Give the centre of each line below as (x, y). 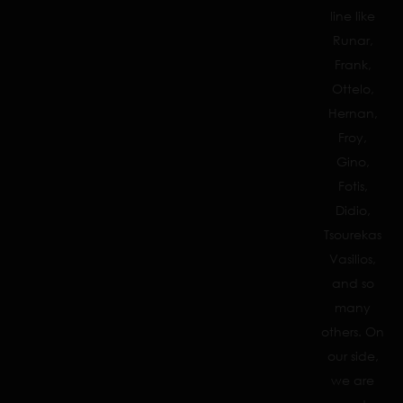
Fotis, (353, 186)
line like (353, 16)
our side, (353, 356)
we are (353, 380)
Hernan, (353, 113)
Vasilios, (353, 259)
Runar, (353, 40)
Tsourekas (353, 234)
